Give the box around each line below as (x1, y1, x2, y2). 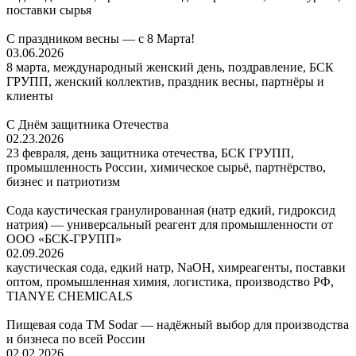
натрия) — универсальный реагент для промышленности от (6, 217, 333, 231)
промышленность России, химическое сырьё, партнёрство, (6, 160, 326, 174)
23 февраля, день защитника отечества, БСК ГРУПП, (6, 145, 294, 160)
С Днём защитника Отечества (6, 117, 168, 131)
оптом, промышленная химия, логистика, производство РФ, (6, 274, 334, 288)
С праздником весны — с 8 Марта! (6, 31, 195, 45)
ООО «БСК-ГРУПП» (6, 231, 122, 246)
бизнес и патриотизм (6, 174, 120, 188)
